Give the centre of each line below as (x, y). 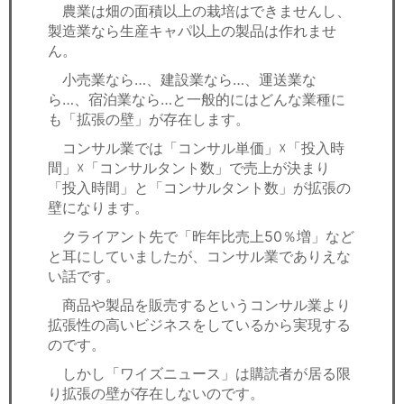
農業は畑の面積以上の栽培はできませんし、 (199, 11)
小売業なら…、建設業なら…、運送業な (182, 79)
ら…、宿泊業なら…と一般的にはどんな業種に (197, 99)
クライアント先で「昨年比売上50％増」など (201, 236)
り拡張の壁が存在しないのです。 (156, 393)
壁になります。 (98, 207)
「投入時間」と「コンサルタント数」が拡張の (199, 188)
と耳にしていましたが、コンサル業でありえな (199, 256)
